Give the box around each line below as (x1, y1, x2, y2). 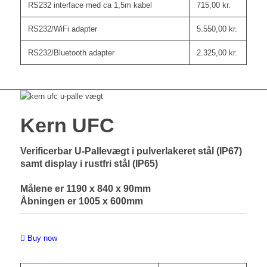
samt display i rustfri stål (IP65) (20, 159, 158, 169)
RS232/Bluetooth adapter (27, 48, 114, 58)
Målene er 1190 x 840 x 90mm (20, 184, 151, 194)
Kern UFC (20, 114, 114, 137)
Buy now (27, 234, 57, 243)
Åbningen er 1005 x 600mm (20, 196, 143, 207)
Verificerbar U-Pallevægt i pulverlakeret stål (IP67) (20, 146, 242, 157)
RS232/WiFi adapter (27, 24, 97, 34)
